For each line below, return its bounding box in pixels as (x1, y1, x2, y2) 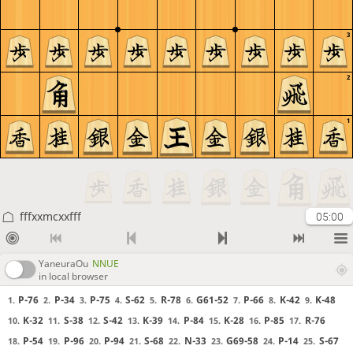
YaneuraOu (39, 256, 88, 270)
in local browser (39, 269, 108, 283)
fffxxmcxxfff (19, 209, 81, 224)
